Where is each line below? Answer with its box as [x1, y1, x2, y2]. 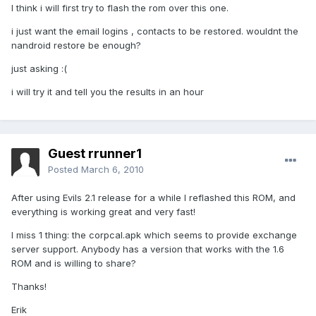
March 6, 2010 [81, 164, 144, 176]
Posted [48, 164, 81, 176]
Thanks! [11, 281, 47, 293]
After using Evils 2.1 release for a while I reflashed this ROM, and [11, 192, 296, 204]
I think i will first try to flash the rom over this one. [11, 2, 229, 14]
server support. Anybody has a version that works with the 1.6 [11, 243, 284, 255]
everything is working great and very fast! [11, 206, 195, 218]
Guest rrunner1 [48, 146, 142, 162]
